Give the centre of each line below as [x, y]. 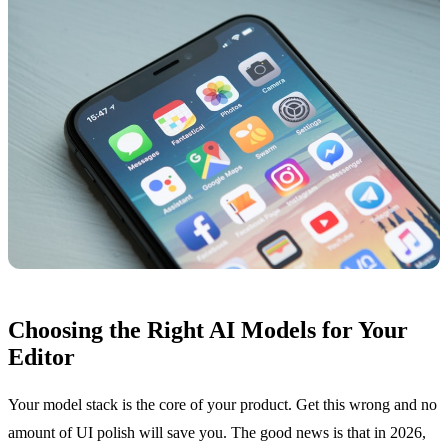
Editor [41, 357]
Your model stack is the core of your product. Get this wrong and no [222, 405]
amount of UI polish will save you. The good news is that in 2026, [217, 433]
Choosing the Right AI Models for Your [208, 330]
